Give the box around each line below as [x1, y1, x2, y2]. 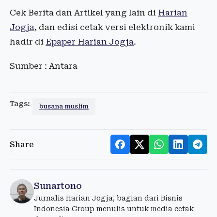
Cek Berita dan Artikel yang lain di [10, 8, 158, 18]
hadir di [10, 37, 46, 47]
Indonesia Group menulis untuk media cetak [34, 205, 194, 213]
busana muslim [39, 103, 89, 110]
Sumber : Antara [10, 61, 77, 71]
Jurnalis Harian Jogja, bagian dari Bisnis [34, 194, 183, 202]
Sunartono [34, 181, 82, 191]
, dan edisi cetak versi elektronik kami [34, 22, 195, 32]
